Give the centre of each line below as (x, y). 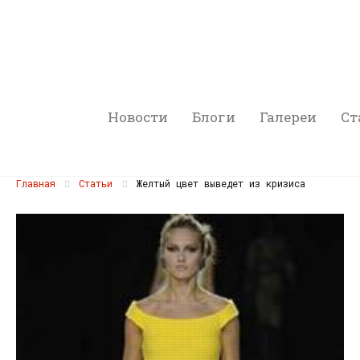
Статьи (96, 183)
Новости (138, 117)
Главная (36, 183)
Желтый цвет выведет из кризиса (218, 183)
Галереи (288, 117)
